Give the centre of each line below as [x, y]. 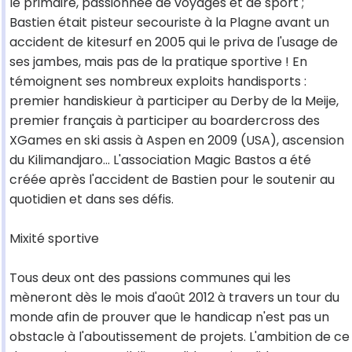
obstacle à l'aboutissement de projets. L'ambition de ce [180, 337]
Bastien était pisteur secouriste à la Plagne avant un [169, 23]
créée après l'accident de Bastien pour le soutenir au [172, 180]
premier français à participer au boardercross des [165, 121]
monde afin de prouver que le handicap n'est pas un [169, 317]
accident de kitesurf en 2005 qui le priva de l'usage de [174, 42]
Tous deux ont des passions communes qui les [150, 278]
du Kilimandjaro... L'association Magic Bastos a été [160, 160]
